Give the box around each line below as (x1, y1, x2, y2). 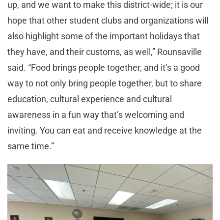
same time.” (7, 140, 56, 151)
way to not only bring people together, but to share (7, 78, 202, 88)
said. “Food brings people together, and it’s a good (7, 62, 200, 73)
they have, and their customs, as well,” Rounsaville (7, 46, 202, 57)
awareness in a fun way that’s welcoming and (7, 109, 184, 120)
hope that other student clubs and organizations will (7, 15, 208, 26)
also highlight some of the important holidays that (7, 30, 200, 41)
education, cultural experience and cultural (7, 93, 172, 104)
